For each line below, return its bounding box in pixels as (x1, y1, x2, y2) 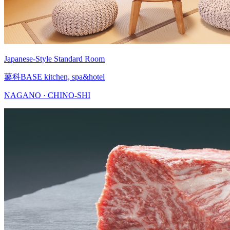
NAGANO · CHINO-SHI (4, 90, 90, 100)
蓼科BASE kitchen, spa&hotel (4, 72, 105, 81)
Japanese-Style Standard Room (4, 54, 105, 63)
